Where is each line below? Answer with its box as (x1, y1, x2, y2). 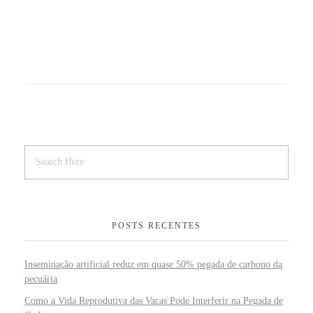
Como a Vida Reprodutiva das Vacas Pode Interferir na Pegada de (24, 295, 283, 306)
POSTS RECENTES (112, 220, 201, 231)
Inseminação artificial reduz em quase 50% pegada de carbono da (24, 259, 282, 270)
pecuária (24, 273, 57, 284)
